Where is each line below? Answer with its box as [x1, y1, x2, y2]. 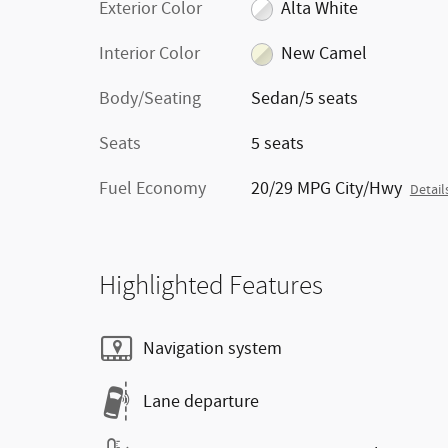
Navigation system [143, 336, 282, 361]
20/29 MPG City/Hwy [250, 177, 402, 201]
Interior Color [99, 42, 200, 66]
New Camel [281, 42, 368, 66]
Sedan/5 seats [250, 87, 358, 111]
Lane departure [143, 389, 259, 414]
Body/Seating [99, 87, 201, 111]
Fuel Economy [99, 177, 206, 201]
